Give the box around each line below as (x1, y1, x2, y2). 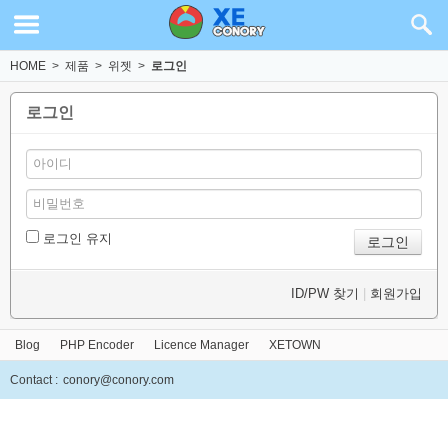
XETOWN (269, 338, 321, 352)
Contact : (10, 373, 58, 387)
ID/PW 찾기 (291, 286, 359, 301)
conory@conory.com (63, 373, 174, 387)
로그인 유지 (43, 231, 112, 246)
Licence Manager (154, 338, 249, 352)
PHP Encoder (60, 338, 134, 352)
